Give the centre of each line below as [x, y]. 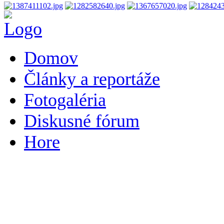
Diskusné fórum [82, 121]
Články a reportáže [92, 79]
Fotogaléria [65, 100]
